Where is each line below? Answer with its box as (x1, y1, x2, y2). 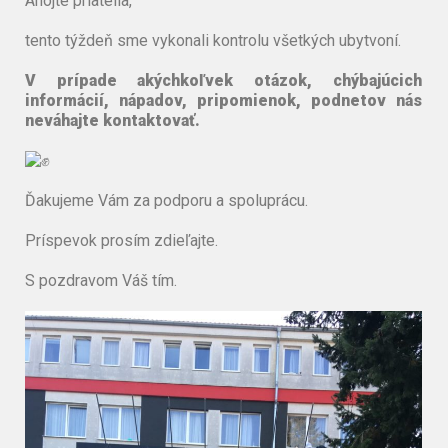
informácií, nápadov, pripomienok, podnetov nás (25, 90, 422, 110)
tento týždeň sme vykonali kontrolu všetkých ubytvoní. (25, 30, 401, 50)
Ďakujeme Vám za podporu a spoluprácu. (25, 190, 308, 210)
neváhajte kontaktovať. (25, 110, 200, 130)
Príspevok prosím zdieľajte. (25, 230, 218, 250)
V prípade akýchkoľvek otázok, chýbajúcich (25, 70, 422, 90)
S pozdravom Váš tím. (25, 270, 177, 290)
